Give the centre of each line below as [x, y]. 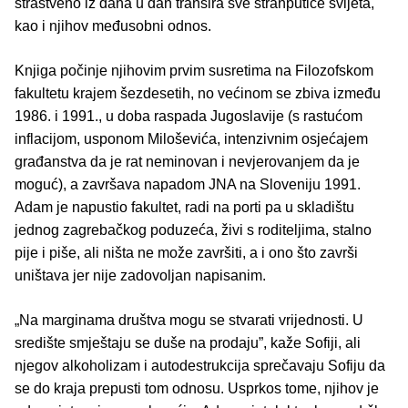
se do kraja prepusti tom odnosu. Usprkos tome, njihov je [197, 389]
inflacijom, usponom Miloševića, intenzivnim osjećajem [191, 139]
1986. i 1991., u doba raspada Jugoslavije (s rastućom [189, 117]
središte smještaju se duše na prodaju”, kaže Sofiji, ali [188, 343]
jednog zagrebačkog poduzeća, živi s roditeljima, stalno [193, 230]
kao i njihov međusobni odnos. [113, 26]
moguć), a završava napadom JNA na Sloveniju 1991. [188, 185]
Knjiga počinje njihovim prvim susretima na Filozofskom [194, 71]
